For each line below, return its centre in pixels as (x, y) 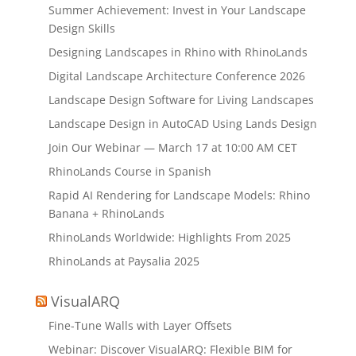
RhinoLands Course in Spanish (130, 171)
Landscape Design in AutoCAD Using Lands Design (182, 123)
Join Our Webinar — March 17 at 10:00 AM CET (172, 147)
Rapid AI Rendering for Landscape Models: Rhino (179, 195)
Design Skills (81, 28)
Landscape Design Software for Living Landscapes (181, 99)
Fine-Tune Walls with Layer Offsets (140, 325)
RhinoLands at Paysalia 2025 (124, 261)
